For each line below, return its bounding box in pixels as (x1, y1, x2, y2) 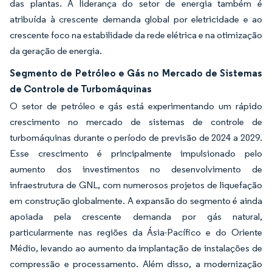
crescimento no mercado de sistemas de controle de (10, 115, 262, 127)
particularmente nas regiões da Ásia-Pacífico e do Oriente (10, 226, 262, 238)
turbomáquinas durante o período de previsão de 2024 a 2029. (10, 131, 262, 143)
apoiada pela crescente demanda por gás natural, (10, 210, 262, 222)
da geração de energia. (10, 44, 102, 56)
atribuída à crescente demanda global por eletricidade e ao (10, 13, 262, 25)
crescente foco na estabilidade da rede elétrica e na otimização (10, 29, 262, 41)
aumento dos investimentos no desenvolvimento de (10, 163, 262, 175)
